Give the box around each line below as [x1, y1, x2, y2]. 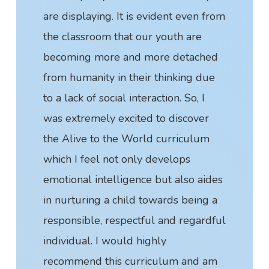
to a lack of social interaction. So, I [43, 90, 205, 105]
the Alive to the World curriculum [43, 131, 210, 146]
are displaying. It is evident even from [43, 8, 225, 23]
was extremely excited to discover [43, 110, 209, 125]
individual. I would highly [43, 233, 166, 248]
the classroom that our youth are [43, 29, 202, 44]
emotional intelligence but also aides [43, 172, 223, 187]
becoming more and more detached [43, 49, 218, 64]
